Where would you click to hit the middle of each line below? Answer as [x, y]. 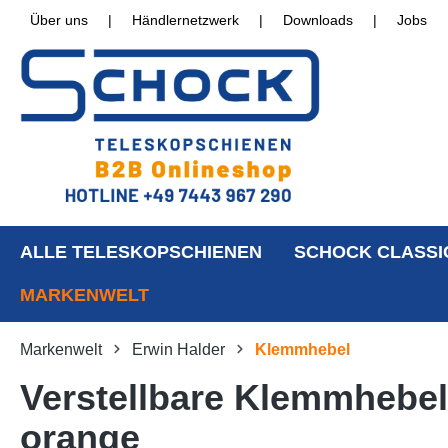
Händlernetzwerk [185, 20]
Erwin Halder [178, 350]
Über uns [59, 20]
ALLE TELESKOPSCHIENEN [141, 252]
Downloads [318, 20]
